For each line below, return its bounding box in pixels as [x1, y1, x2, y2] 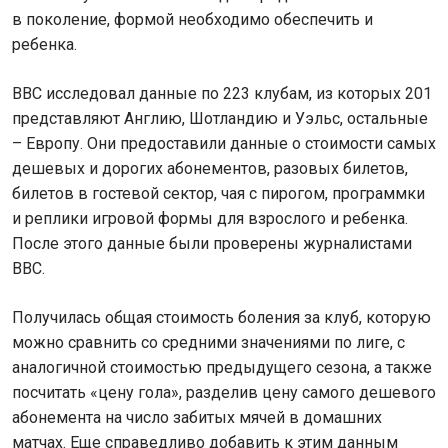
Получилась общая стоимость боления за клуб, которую [12, 308, 431, 327]
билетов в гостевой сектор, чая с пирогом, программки [12, 184, 425, 203]
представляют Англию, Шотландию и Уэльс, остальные [12, 109, 428, 128]
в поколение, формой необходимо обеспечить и [12, 10, 373, 29]
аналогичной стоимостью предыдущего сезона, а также [12, 358, 432, 377]
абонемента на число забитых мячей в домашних [12, 408, 382, 427]
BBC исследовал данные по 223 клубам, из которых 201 [12, 84, 432, 103]
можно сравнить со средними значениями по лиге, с [12, 333, 405, 352]
